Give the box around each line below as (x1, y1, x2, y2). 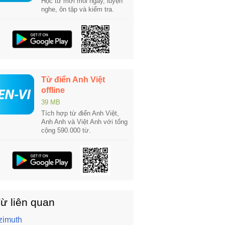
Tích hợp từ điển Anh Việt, (41, 109, 119, 117)
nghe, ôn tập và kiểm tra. (41, 6, 114, 13)
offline (41, 86, 65, 94)
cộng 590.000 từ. (41, 127, 91, 134)
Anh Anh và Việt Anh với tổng (41, 118, 128, 126)
